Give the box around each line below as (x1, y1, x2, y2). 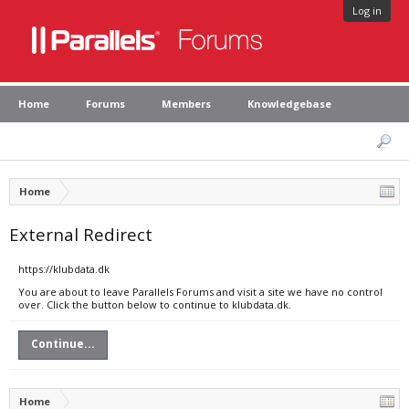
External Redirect (9, 223, 152, 246)
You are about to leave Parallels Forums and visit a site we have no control (18, 285, 383, 299)
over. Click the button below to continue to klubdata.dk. (18, 298, 291, 311)
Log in (352, 4, 382, 17)
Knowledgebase (247, 97, 331, 110)
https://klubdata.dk (18, 262, 110, 276)
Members (162, 97, 211, 110)
